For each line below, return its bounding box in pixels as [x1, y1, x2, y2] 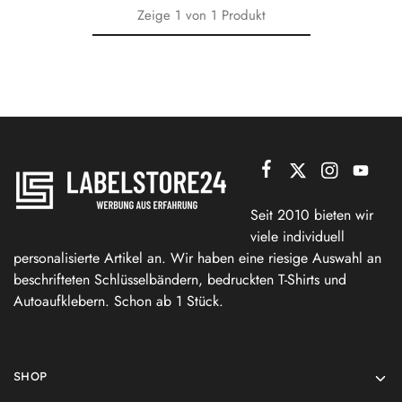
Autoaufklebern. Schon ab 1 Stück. [13, 290, 223, 311]
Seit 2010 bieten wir [250, 204, 373, 225]
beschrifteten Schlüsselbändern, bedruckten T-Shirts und [13, 268, 346, 290]
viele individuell [250, 225, 345, 247]
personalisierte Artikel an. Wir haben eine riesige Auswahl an [13, 247, 381, 268]
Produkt [221, 4, 266, 25]
